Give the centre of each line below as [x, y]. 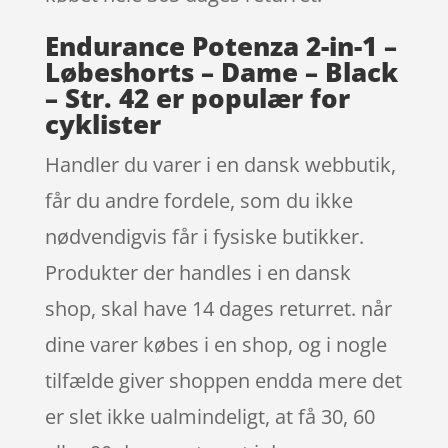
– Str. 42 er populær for [197, 97]
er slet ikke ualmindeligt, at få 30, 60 [209, 416]
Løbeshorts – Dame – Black [221, 71]
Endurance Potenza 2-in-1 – [220, 45]
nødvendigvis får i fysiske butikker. [204, 236]
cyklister [102, 123]
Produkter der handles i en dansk [197, 272]
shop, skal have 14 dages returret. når [218, 308]
